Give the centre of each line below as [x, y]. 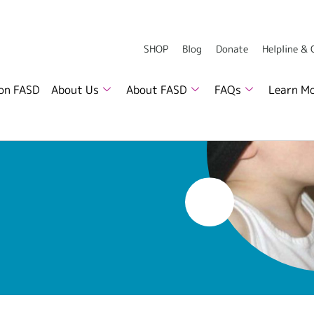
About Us [75, 90]
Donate [232, 49]
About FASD [157, 90]
